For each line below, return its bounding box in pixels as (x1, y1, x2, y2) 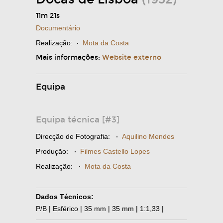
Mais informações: (36, 53, 102, 62)
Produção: (36, 147, 68, 156)
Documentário (36, 24, 80, 32)
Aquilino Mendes (122, 132, 174, 141)
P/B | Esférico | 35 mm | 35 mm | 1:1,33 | (36, 205, 164, 213)
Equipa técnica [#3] (36, 114, 119, 125)
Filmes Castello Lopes (80, 147, 150, 156)
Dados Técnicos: (36, 193, 94, 201)
